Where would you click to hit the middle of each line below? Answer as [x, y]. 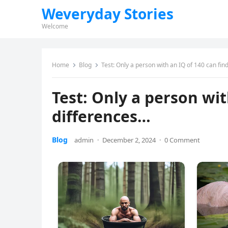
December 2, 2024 [129, 140]
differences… [101, 116]
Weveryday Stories [108, 14]
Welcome [55, 26]
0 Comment [182, 140]
